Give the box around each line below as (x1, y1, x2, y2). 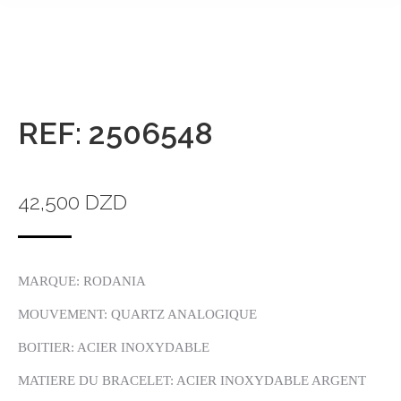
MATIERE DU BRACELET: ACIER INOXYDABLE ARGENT (18, 373, 366, 388)
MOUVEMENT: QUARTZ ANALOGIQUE (18, 307, 257, 321)
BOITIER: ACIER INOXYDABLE (18, 340, 209, 354)
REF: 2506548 (18, 115, 213, 151)
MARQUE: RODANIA (18, 274, 146, 288)
